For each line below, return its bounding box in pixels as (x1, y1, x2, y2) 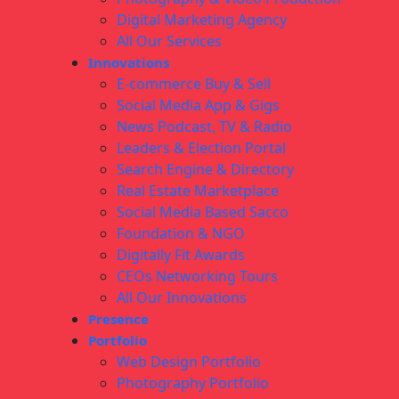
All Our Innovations (117, 288, 247, 308)
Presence (88, 310, 149, 329)
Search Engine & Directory (117, 159, 294, 180)
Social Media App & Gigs (117, 95, 280, 116)
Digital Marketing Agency (117, 10, 287, 30)
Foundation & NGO (117, 224, 245, 244)
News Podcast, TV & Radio (117, 117, 292, 137)
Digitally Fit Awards (117, 245, 245, 265)
